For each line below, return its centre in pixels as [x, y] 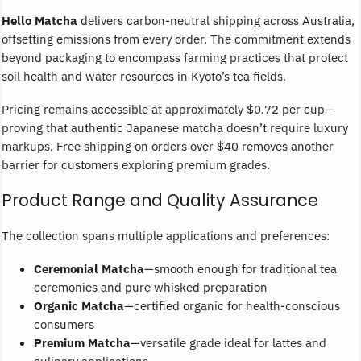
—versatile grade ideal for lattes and [228, 342]
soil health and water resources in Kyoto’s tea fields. [144, 76]
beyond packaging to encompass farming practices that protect [175, 58]
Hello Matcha [39, 21]
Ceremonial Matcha [89, 268]
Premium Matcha [82, 342]
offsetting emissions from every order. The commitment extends [176, 39]
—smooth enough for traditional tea [241, 268]
